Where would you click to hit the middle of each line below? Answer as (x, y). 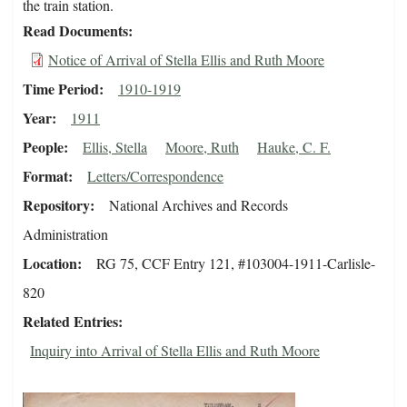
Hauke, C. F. (294, 147)
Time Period (61, 89)
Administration (65, 234)
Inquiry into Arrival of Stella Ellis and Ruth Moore (175, 351)
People (43, 147)
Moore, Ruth (202, 147)
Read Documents (75, 31)
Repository (56, 205)
